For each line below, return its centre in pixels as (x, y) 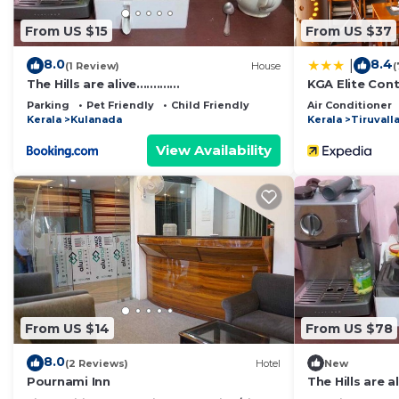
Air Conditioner (350, 106)
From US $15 (66, 31)
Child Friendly (210, 106)
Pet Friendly (120, 106)
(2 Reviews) (97, 363)
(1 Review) (92, 65)
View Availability (214, 151)
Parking (48, 106)
